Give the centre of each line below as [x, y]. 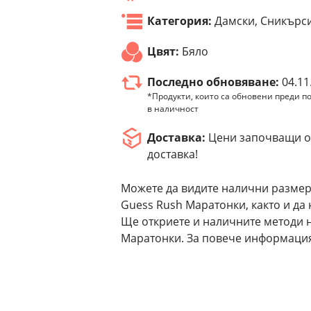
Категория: [180, 21]
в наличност [173, 109]
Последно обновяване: [213, 82]
